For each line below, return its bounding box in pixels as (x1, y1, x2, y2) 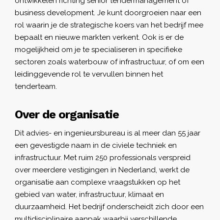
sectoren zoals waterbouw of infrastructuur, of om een (15, 57, 204, 66)
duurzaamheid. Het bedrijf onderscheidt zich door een (15, 202, 204, 211)
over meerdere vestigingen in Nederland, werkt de (15, 165, 190, 174)
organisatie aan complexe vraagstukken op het (15, 177, 180, 187)
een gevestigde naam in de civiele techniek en (15, 140, 177, 150)
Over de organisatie (15, 107, 119, 121)
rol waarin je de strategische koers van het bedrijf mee (15, 20, 203, 29)
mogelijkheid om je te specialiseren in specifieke (15, 45, 182, 54)
